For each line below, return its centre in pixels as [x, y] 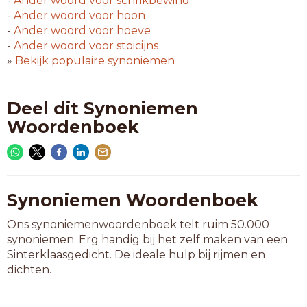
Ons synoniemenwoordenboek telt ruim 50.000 [138, 224]
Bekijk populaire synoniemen [95, 61]
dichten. [29, 270]
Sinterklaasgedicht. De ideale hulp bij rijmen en [136, 255]
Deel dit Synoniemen [102, 108]
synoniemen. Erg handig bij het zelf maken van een [147, 240]
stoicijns [136, 46]
